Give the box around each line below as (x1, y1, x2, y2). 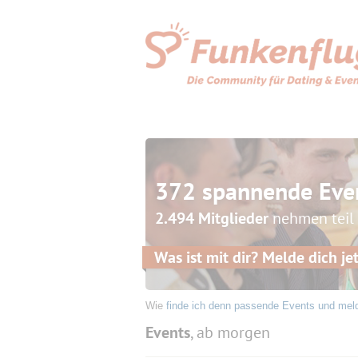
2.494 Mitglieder (155, 208, 268, 229)
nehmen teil (268, 208, 354, 229)
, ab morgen (190, 322, 270, 343)
